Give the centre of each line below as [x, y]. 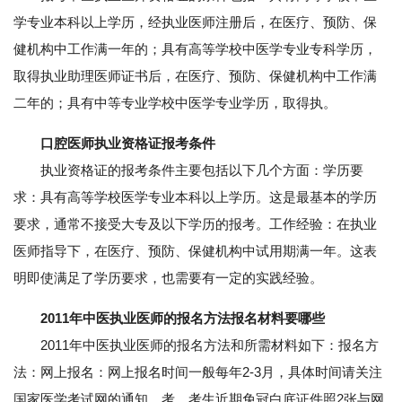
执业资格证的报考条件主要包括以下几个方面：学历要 [188, 170]
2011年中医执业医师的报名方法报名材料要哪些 [183, 319]
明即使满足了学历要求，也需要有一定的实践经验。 [168, 278]
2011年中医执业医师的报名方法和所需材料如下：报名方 [196, 345]
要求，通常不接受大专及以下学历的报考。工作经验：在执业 [195, 224]
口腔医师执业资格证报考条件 [128, 144]
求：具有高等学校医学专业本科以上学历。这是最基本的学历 [195, 197]
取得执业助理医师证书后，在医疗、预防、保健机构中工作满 [195, 76]
